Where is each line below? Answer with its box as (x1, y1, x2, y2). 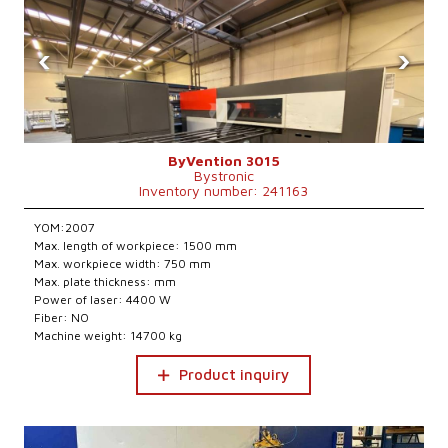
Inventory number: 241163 (139, 182, 309, 199)
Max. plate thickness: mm (34, 274, 177, 289)
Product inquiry (179, 366, 290, 383)
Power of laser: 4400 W (34, 292, 172, 307)
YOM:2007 (34, 220, 96, 235)
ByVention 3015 (167, 152, 280, 169)
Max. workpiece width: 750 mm (34, 256, 212, 271)
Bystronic (193, 167, 254, 184)
